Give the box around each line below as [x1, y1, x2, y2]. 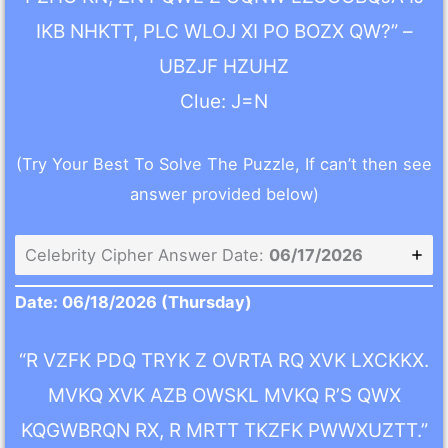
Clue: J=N [180, 89, 268, 113]
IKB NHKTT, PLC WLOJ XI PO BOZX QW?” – [35, 19, 413, 43]
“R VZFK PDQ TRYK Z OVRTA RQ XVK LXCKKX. [19, 349, 429, 373]
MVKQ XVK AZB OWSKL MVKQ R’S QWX [47, 384, 401, 408]
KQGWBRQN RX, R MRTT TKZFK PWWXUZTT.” [20, 419, 428, 443]
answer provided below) [129, 183, 319, 204]
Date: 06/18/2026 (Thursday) [15, 292, 253, 313]
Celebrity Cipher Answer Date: [25, 245, 270, 266]
